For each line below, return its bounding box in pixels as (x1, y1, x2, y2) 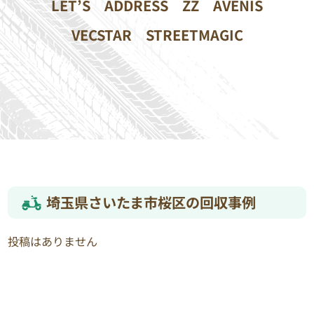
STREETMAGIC (145, 25, 243, 46)
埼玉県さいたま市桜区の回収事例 (46, 191, 257, 212)
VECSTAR (71, 25, 132, 46)
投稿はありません (8, 232, 98, 250)
